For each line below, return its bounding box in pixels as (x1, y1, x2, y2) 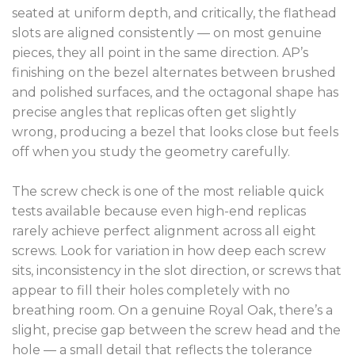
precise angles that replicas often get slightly (12, 105, 296, 120)
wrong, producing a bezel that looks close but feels (12, 124, 338, 140)
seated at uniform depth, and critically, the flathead (12, 6, 337, 21)
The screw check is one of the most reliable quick (12, 184, 324, 200)
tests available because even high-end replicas (12, 204, 306, 219)
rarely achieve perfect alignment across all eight (12, 223, 316, 239)
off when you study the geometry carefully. (12, 144, 290, 160)
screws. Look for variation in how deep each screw (12, 243, 326, 259)
